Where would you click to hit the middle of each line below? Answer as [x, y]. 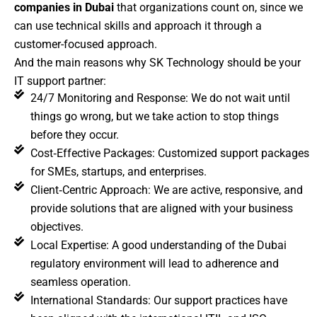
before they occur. [74, 134]
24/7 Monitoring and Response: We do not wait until [160, 98]
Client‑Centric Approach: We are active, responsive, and [166, 190]
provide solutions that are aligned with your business [161, 208]
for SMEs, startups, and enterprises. [118, 171]
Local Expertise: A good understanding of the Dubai [158, 245]
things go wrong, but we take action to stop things [154, 116]
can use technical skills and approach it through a [138, 25]
